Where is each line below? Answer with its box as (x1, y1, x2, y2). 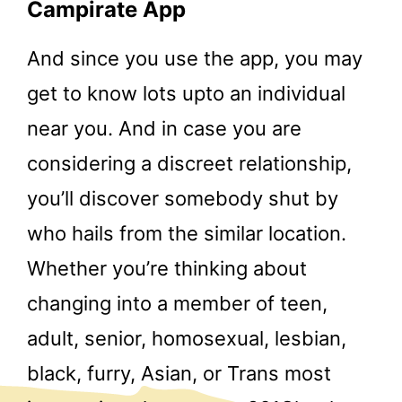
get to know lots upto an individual (27, 82, 345, 106)
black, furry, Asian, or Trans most (27, 362, 331, 386)
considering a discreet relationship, (27, 152, 352, 176)
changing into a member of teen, (27, 292, 328, 316)
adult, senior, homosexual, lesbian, (27, 327, 346, 351)
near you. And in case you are (27, 117, 301, 141)
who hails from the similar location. (27, 222, 346, 246)
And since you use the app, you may (27, 47, 363, 71)
